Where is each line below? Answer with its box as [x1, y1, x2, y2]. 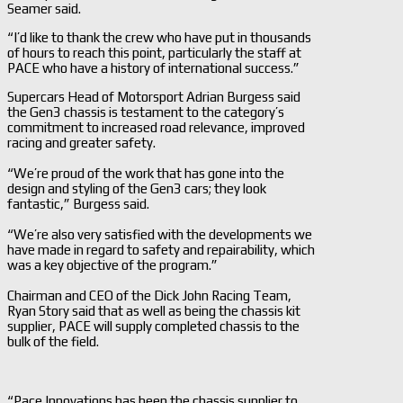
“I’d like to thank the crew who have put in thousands [7, 29, 311, 45]
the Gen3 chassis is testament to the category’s [7, 103, 284, 120]
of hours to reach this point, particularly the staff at [7, 44, 301, 60]
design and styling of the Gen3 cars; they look [7, 180, 266, 196]
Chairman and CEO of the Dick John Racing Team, [7, 287, 291, 303]
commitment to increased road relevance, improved [7, 119, 305, 135]
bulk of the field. [7, 333, 99, 349]
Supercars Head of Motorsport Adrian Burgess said [7, 88, 300, 104]
